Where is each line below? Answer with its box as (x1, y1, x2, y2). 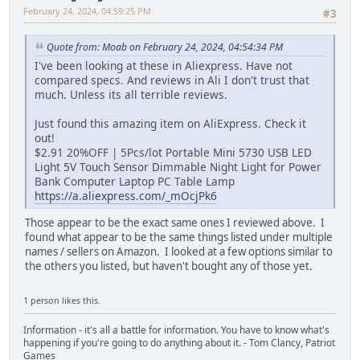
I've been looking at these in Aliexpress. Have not (35, 57, 292, 73)
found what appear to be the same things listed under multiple (25, 229, 333, 244)
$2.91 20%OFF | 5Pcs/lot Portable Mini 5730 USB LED (35, 144, 312, 160)
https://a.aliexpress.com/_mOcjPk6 (35, 187, 217, 203)
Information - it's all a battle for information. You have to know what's (23, 322, 329, 337)
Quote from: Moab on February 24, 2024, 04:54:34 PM (47, 39, 283, 54)
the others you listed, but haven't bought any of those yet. (25, 258, 313, 273)
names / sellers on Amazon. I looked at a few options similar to (25, 243, 333, 259)
